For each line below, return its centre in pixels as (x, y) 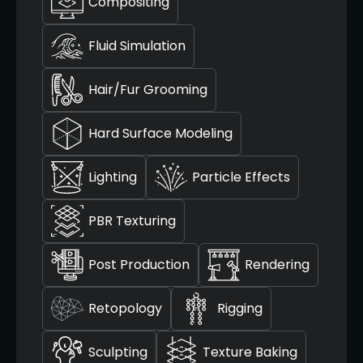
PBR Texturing (132, 221)
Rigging (240, 309)
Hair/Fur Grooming (148, 90)
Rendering (277, 265)
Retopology (125, 309)
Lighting (113, 177)
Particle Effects (241, 177)
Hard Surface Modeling (160, 134)
